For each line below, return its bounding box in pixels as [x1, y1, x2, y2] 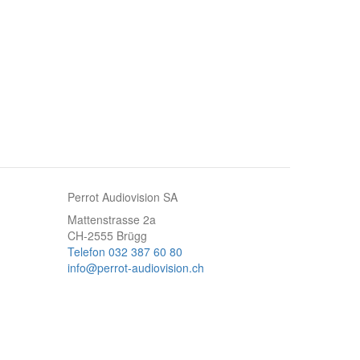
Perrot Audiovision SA [67, 189, 178, 205]
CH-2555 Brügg [67, 227, 147, 243]
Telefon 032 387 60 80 [67, 243, 182, 260]
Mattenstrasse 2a [67, 211, 156, 227]
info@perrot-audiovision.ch [67, 260, 204, 276]
